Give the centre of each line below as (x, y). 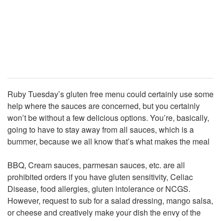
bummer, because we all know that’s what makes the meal (109, 142)
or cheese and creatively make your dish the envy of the (104, 213)
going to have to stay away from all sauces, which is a (101, 130)
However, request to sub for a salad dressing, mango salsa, (110, 201)
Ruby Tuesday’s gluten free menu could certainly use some (110, 94)
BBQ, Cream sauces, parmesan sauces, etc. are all (96, 165)
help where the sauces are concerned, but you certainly (104, 106)
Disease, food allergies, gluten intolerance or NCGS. (99, 189)
